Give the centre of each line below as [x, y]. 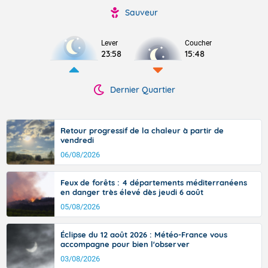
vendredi [77, 140]
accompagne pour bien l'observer [125, 244]
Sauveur [141, 13]
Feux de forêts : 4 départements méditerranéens [154, 182]
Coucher [198, 43]
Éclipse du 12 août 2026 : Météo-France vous [144, 234]
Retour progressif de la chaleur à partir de [142, 130]
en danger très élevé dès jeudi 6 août [132, 192]
